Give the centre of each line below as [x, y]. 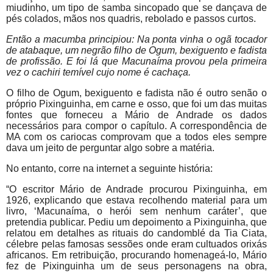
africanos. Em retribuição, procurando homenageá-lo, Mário [136, 255]
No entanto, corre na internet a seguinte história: [109, 169]
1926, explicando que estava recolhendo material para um [136, 200]
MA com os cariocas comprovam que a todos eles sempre [136, 137]
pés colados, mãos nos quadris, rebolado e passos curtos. [131, 19]
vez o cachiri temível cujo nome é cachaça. [98, 73]
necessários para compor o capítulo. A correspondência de [136, 126]
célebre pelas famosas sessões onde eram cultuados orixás [136, 244]
